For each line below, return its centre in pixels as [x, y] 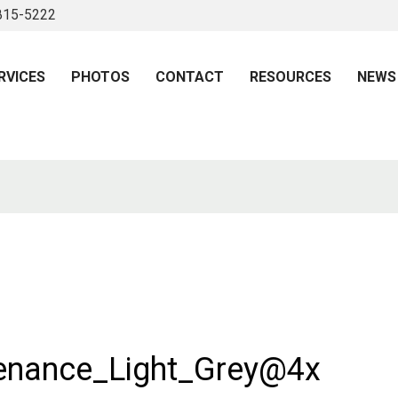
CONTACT [190, 76]
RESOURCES [291, 76]
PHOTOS [100, 76]
